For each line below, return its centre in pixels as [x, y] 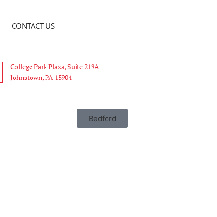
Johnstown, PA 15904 [41, 77]
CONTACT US [33, 26]
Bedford [102, 119]
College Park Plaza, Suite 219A [54, 67]
